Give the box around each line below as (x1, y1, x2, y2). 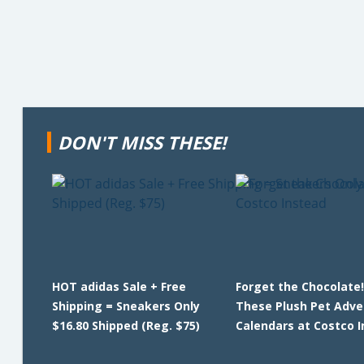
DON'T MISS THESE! (58, 130, 226, 154)
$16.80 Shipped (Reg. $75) (52, 318, 200, 333)
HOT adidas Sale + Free (52, 279, 186, 294)
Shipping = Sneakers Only (52, 298, 200, 314)
